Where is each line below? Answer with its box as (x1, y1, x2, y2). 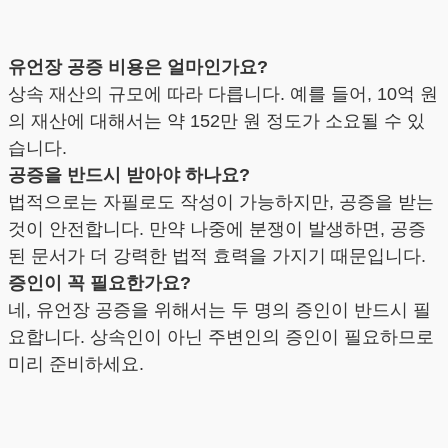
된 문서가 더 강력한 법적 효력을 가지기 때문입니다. (8, 245, 426, 266)
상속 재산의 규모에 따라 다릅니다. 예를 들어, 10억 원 (8, 83, 438, 104)
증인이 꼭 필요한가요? (8, 272, 191, 293)
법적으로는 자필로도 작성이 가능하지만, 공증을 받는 (8, 191, 434, 212)
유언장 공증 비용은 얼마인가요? (8, 56, 268, 77)
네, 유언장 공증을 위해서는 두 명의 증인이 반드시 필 (8, 299, 431, 320)
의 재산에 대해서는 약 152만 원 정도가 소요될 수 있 (8, 110, 425, 131)
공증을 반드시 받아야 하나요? (8, 164, 250, 185)
